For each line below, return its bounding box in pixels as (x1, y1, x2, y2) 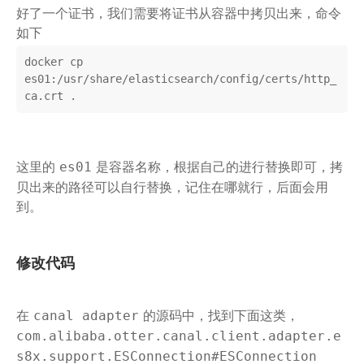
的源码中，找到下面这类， (139, 307, 299, 324)
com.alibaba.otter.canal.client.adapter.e (16, 328, 341, 344)
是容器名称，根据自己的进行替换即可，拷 (92, 158, 343, 175)
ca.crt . (24, 89, 76, 103)
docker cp (24, 55, 83, 69)
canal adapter (33, 308, 139, 324)
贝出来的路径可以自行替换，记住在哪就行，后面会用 (16, 179, 328, 196)
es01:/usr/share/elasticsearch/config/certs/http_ (24, 72, 336, 86)
